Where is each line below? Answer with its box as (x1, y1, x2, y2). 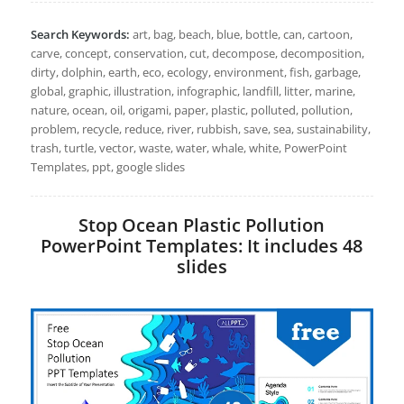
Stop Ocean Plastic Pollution (78, 212, 326, 237)
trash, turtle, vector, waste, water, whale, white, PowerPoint (30, 140, 347, 157)
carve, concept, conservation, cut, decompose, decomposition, (30, 45, 364, 62)
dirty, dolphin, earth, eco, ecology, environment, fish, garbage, (30, 64, 361, 81)
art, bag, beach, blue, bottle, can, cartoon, (129, 26, 353, 43)
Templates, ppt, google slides (30, 159, 185, 176)
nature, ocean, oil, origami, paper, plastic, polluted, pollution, (30, 102, 353, 119)
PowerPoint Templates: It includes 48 (41, 233, 363, 258)
